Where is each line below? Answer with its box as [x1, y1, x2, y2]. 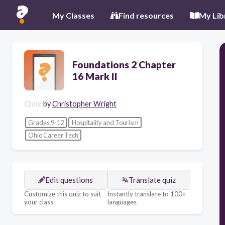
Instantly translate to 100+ [107, 189, 186, 198]
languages [107, 197, 137, 206]
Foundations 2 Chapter [72, 59, 176, 70]
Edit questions [45, 175, 93, 184]
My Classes [52, 10, 94, 20]
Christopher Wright [52, 99, 117, 108]
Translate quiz [129, 175, 176, 184]
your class [24, 197, 53, 206]
